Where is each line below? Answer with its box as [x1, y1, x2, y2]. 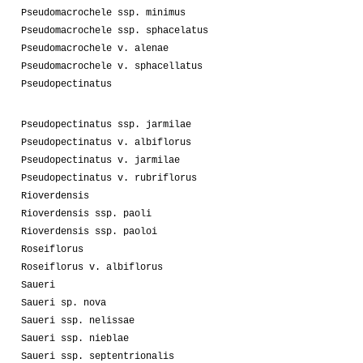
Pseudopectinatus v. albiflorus [21, 136, 191, 148]
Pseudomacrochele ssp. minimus [21, 6, 186, 19]
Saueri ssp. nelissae [21, 314, 135, 327]
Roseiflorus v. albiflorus [21, 261, 163, 273]
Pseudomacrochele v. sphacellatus [21, 60, 203, 72]
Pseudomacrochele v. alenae [21, 42, 169, 54]
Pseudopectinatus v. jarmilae [21, 154, 180, 166]
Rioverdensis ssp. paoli [21, 207, 152, 220]
